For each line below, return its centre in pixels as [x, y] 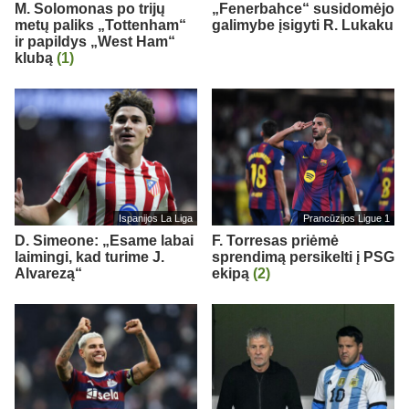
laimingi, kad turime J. [89, 257]
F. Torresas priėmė [275, 240]
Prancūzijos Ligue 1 [346, 218]
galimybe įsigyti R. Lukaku [303, 25]
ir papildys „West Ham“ [95, 41]
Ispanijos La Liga [155, 218]
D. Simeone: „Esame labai [104, 240]
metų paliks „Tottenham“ [100, 25]
